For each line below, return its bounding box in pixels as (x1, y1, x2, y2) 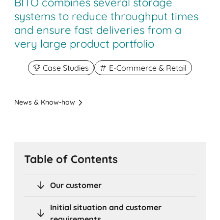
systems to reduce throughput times (14, 9, 199, 24)
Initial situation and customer (50, 202, 162, 212)
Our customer (50, 180, 102, 190)
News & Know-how (14, 98, 76, 107)
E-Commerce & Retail (109, 63, 187, 73)
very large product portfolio (14, 37, 155, 51)
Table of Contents (24, 152, 118, 166)
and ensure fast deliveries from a (14, 23, 182, 37)
